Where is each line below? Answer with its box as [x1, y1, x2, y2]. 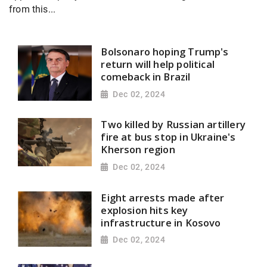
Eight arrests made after [101, 190, 225, 204]
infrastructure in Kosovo [101, 215, 221, 229]
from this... [9, 4, 56, 15]
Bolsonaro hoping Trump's [101, 45, 229, 59]
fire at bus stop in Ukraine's [101, 130, 236, 144]
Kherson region [101, 142, 175, 157]
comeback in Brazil [101, 70, 191, 84]
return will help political [101, 57, 215, 72]
